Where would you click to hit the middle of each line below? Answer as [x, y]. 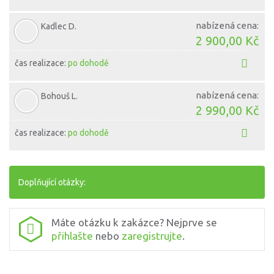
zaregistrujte [152, 236]
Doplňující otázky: [52, 182]
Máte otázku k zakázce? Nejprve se [134, 222]
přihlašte [72, 236]
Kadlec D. [59, 26]
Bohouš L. [60, 96]
